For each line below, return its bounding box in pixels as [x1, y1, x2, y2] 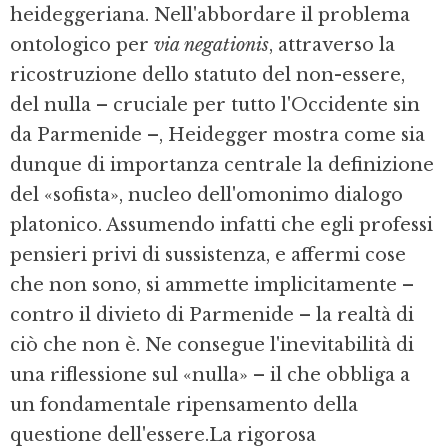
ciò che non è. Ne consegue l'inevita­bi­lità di [10, 333, 414, 356]
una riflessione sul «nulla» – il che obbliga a [10, 363, 410, 386]
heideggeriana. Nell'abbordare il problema [10, 3, 410, 26]
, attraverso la [269, 33, 395, 56]
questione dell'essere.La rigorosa [10, 423, 316, 446]
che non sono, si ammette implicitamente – [10, 273, 414, 296]
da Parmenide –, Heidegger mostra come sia [10, 123, 425, 146]
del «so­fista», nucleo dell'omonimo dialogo [10, 183, 403, 206]
